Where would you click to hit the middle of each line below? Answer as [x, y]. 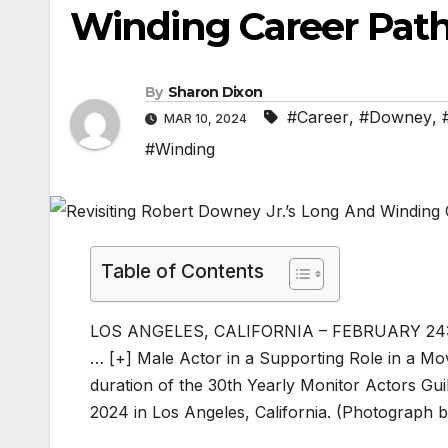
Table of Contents [182, 271]
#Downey [395, 117]
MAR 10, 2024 [205, 119]
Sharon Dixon [215, 92]
